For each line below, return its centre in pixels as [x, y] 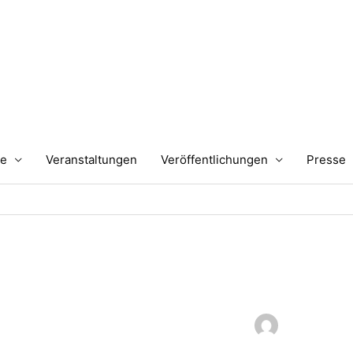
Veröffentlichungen [214, 160]
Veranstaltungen [91, 160]
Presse [326, 160]
